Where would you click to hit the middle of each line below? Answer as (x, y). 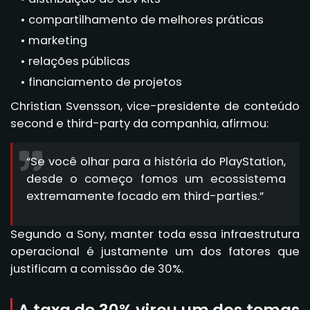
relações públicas (79, 62)
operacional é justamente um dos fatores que (155, 251)
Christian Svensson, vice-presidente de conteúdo (155, 107)
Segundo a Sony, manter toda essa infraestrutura (155, 234)
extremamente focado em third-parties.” (145, 196)
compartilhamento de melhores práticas (146, 20)
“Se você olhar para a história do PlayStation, (156, 161)
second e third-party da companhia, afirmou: (139, 124)
